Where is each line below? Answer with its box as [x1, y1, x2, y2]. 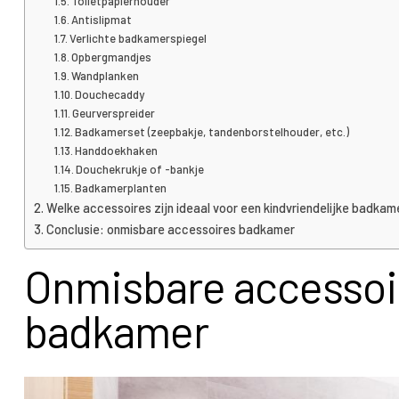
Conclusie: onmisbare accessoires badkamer [45, 222, 295, 238]
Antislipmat [71, 12, 133, 28]
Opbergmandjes [71, 50, 152, 65]
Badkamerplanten [75, 181, 167, 196]
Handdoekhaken [75, 143, 159, 159]
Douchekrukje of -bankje [76, 162, 205, 177]
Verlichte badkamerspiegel [69, 31, 208, 46]
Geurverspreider [72, 106, 156, 121]
